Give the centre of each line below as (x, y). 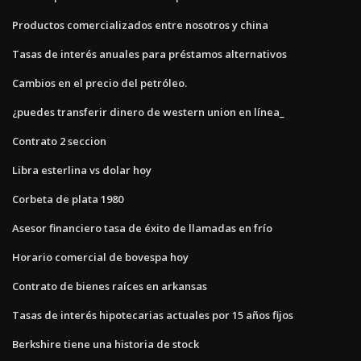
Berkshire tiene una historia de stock (106, 344)
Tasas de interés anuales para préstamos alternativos (149, 54)
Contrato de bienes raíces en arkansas (110, 286)
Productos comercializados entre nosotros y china (140, 25)
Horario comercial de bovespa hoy (100, 257)
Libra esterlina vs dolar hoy (82, 170)
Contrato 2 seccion (59, 141)
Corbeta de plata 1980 (68, 199)
